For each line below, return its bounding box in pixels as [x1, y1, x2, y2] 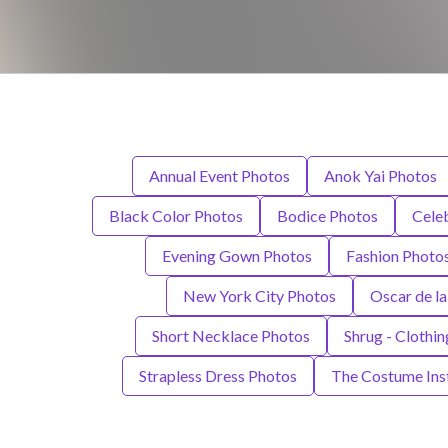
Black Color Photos [109, 206, 243, 226]
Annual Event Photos [148, 166, 290, 186]
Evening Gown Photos [161, 246, 312, 266]
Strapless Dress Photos [138, 366, 297, 386]
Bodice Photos [277, 206, 378, 226]
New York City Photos [183, 286, 336, 306]
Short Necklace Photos [151, 326, 310, 346]
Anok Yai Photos [323, 166, 437, 186]
